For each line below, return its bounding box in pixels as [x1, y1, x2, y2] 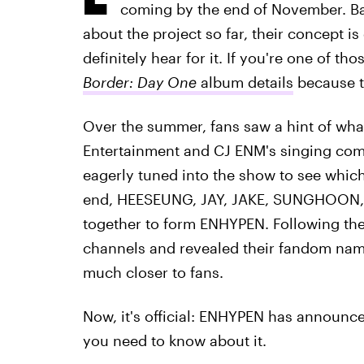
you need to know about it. [82, 331, 266, 349]
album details [196, 73, 293, 91]
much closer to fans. [82, 263, 223, 281]
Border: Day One [82, 73, 197, 91]
